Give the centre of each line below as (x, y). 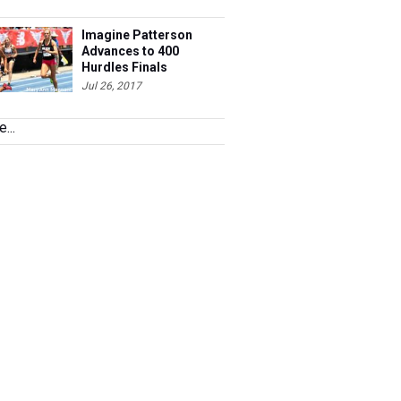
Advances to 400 (130, 51)
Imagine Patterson (137, 35)
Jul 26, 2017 (111, 86)
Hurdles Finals (124, 67)
